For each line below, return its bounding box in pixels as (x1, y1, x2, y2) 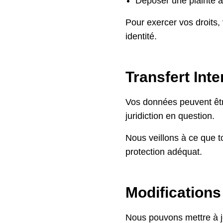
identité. (125, 31, 157, 41)
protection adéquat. (125, 147, 202, 157)
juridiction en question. (125, 111, 215, 121)
